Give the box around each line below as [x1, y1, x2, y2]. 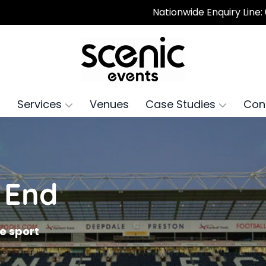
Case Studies [145, 97, 218, 112]
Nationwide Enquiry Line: [153, 5, 265, 19]
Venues [89, 97, 129, 112]
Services [17, 97, 65, 112]
